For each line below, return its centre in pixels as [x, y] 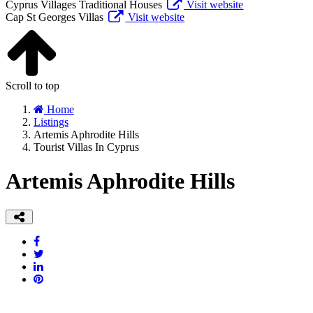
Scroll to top [32, 86]
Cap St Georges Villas [54, 17]
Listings [51, 122]
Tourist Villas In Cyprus [86, 147]
